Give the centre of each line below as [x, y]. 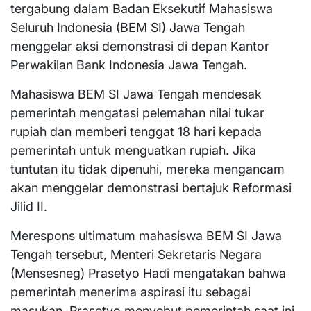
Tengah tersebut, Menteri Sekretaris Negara [136, 254]
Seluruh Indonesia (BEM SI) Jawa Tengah [128, 27]
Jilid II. [29, 206]
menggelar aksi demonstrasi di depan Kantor [140, 46]
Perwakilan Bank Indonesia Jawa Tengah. [129, 65]
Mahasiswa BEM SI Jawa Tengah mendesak [136, 94]
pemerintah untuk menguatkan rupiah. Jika [133, 150]
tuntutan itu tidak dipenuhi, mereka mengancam [148, 169]
